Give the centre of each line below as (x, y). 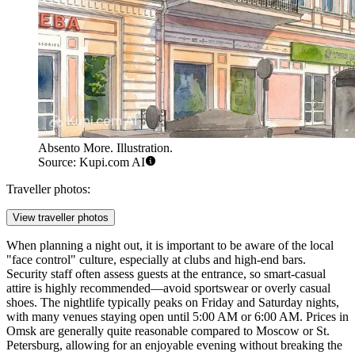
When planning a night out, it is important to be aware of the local (170, 245)
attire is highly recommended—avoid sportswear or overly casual (168, 288)
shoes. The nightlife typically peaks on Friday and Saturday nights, (173, 302)
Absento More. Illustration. (105, 147)
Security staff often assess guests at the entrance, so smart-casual (166, 273)
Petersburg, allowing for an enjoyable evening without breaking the (174, 345)
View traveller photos (61, 217)
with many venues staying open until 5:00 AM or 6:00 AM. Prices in (177, 316)
